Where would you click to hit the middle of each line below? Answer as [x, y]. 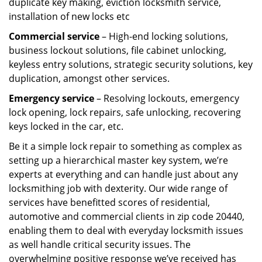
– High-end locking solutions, [164, 36]
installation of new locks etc [69, 16]
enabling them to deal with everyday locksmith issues [126, 230]
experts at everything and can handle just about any [123, 174]
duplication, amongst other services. [89, 78]
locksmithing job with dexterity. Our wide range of [118, 188]
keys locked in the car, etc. [66, 126]
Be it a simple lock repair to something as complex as [125, 146]
